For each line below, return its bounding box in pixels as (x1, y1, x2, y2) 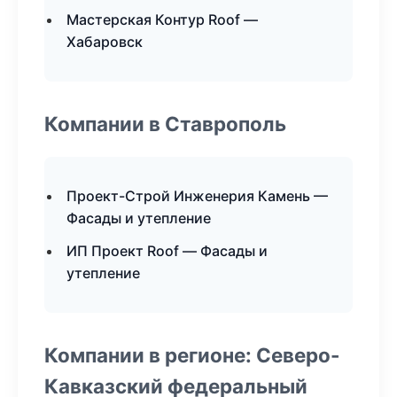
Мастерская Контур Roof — (66, 11, 258, 28)
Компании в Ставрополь (44, 112, 286, 136)
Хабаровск (66, 33, 143, 51)
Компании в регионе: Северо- (44, 343, 340, 367)
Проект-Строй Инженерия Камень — (66, 187, 328, 205)
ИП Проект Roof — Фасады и (66, 242, 268, 260)
